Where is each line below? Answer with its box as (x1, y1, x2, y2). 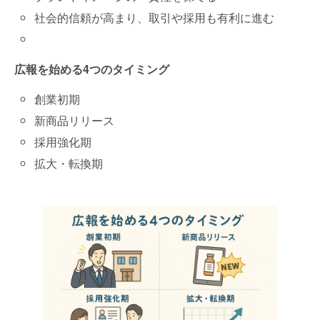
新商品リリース (34, 112, 115, 129)
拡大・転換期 (34, 155, 104, 172)
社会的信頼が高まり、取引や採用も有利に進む (34, 9, 275, 26)
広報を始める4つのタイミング (14, 60, 169, 77)
